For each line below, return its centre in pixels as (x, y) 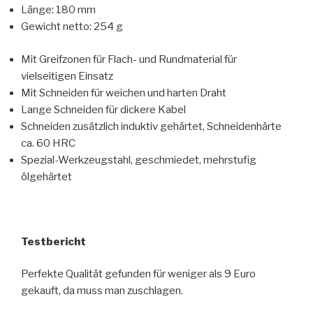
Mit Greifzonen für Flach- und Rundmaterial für (129, 59)
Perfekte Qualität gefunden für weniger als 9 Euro (138, 274)
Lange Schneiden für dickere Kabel (103, 109)
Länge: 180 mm (58, 10)
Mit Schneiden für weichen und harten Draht (124, 93)
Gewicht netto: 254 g (72, 27)
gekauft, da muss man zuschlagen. (102, 291)
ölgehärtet (46, 176)
